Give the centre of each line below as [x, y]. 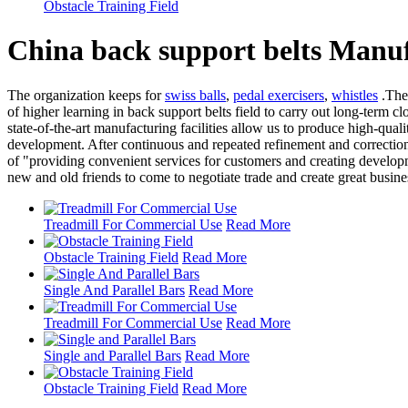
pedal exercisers [279, 95]
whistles [355, 95]
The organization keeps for [86, 95]
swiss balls [195, 95]
